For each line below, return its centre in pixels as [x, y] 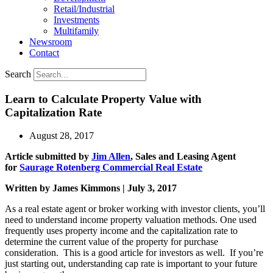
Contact [44, 53]
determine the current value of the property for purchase [112, 242]
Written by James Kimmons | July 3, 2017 [91, 188]
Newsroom [51, 42]
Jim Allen [111, 157]
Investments [76, 20]
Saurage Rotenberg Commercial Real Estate [111, 168]
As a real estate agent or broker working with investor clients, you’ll [135, 209]
